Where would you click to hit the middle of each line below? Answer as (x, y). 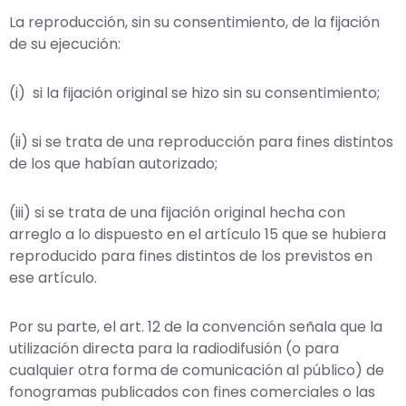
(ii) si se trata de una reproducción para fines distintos (201, 141)
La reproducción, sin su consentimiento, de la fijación (194, 22)
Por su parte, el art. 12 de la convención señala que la (196, 326)
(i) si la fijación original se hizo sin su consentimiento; (194, 92)
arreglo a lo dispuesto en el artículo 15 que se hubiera (198, 234)
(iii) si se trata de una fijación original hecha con (177, 212)
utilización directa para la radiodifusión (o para (174, 348)
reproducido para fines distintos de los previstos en (191, 256)
